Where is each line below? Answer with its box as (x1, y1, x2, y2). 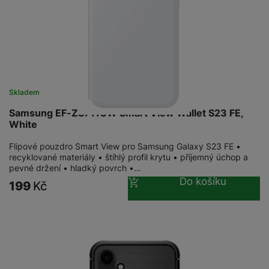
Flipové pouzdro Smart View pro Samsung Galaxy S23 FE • (9, 141, 241, 151)
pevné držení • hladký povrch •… (9, 162, 141, 173)
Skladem (9, 87, 40, 97)
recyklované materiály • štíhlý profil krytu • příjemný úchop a (9, 151, 248, 162)
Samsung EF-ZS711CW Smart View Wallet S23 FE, (9, 106, 243, 119)
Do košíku (179, 175, 226, 187)
